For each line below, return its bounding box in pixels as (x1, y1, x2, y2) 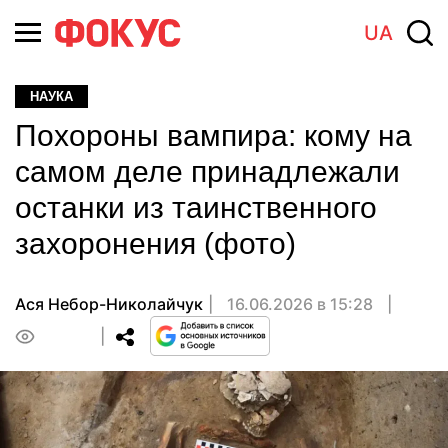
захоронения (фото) (15, 227, 296, 260)
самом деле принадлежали (15, 155, 400, 188)
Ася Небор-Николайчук (15, 294, 203, 314)
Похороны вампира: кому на (15, 119, 412, 152)
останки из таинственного (15, 191, 377, 224)
